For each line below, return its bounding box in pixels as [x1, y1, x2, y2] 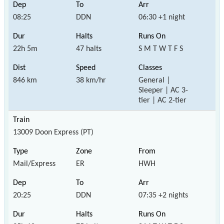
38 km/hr [75, 76, 106, 84]
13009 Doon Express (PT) [13, 128, 93, 136]
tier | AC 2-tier [138, 96, 187, 104]
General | [138, 76, 170, 84]
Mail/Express [13, 159, 55, 168]
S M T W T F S [138, 44, 183, 53]
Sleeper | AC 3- [138, 86, 188, 94]
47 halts [75, 44, 101, 53]
